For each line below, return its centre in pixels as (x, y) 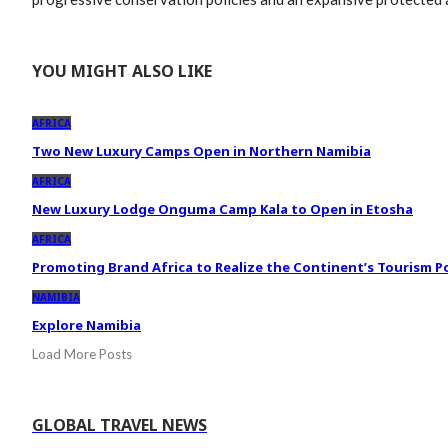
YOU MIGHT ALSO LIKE (122, 71)
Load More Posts (82, 354)
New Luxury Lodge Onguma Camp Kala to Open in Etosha (222, 209)
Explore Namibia (86, 325)
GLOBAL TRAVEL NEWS (119, 425)
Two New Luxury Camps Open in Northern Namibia (201, 151)
